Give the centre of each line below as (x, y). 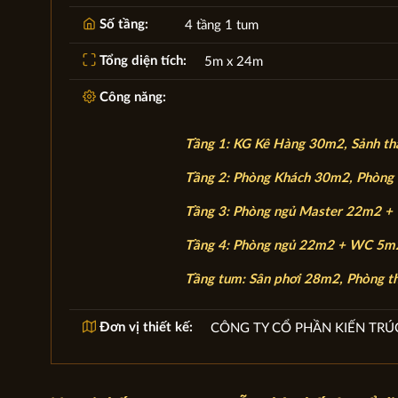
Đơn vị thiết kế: (144, 327)
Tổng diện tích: (141, 60)
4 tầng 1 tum (221, 25)
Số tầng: (122, 24)
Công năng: (131, 97)
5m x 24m (233, 61)
